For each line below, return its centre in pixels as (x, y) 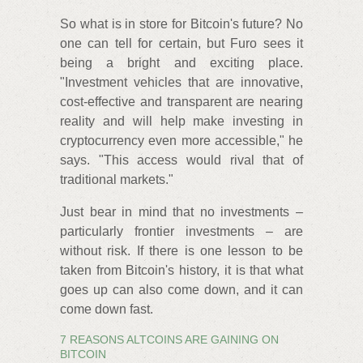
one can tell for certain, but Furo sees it (181, 44)
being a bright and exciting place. (181, 63)
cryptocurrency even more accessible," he (181, 141)
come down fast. (107, 310)
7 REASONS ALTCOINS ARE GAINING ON (169, 340)
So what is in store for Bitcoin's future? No (181, 24)
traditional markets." (117, 180)
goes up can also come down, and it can (181, 290)
